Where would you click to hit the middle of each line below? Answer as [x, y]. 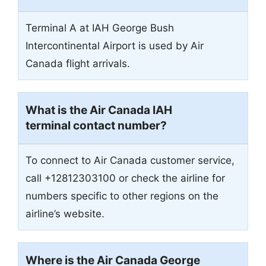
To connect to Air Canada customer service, [130, 161]
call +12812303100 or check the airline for [125, 178]
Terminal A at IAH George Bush [100, 28]
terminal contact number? [96, 126]
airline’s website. [65, 214]
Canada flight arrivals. [78, 64]
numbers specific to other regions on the [122, 196]
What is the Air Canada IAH [99, 110]
